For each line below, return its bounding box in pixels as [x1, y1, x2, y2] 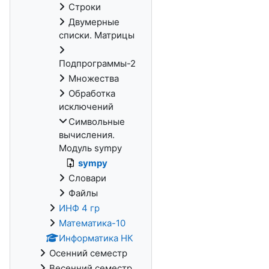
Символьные [68, 116, 125, 127]
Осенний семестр [49, 247, 127, 259]
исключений [59, 101, 113, 112]
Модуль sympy [59, 142, 122, 154]
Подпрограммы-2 [59, 58, 136, 69]
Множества [68, 73, 119, 84]
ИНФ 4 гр [59, 202, 100, 214]
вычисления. [59, 129, 115, 141]
